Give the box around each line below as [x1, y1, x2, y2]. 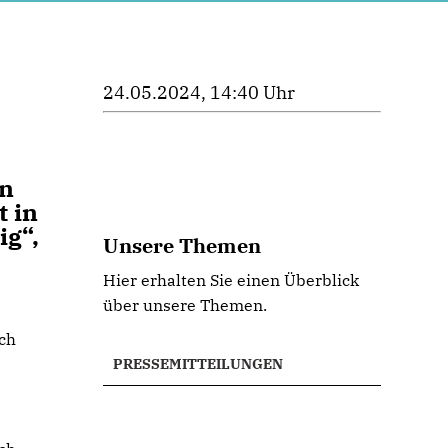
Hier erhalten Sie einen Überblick [103, 270, 360, 290]
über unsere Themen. [103, 295, 268, 315]
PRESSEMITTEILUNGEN [113, 355, 284, 373]
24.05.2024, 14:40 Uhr [103, 81, 296, 104]
